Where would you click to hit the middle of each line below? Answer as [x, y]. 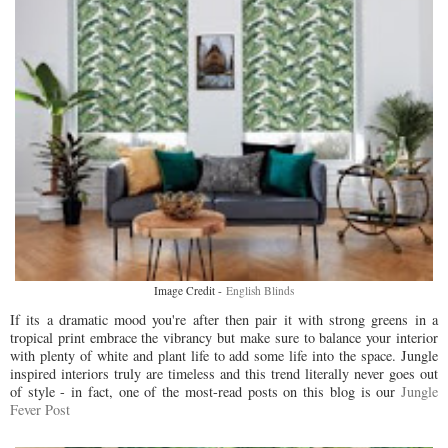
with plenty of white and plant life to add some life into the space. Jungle [224, 355]
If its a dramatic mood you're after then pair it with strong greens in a [224, 319]
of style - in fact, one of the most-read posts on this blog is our [205, 391]
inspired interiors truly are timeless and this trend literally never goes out [224, 373]
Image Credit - [190, 291]
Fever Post [42, 409]
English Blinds [260, 291]
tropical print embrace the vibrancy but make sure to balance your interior [224, 337]
